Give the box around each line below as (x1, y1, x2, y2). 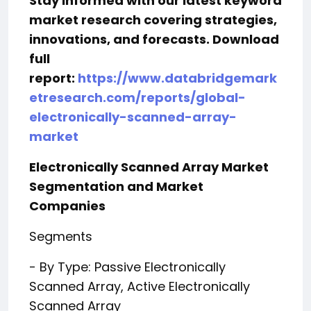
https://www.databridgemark (78, 69, 277, 87)
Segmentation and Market (29, 178, 203, 195)
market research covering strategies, (29, 11, 277, 28)
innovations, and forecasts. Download (29, 31, 279, 48)
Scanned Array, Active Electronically (29, 278, 250, 295)
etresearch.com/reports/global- (29, 89, 246, 106)
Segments (29, 228, 92, 245)
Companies (29, 197, 106, 215)
